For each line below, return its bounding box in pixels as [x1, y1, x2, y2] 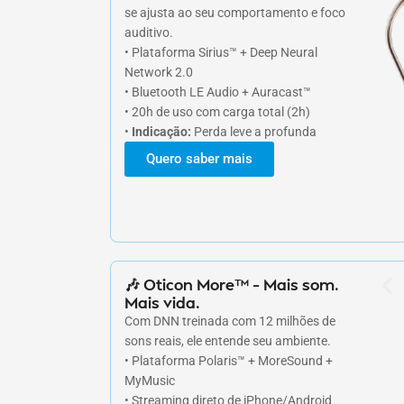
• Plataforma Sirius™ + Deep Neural [124, 44, 317, 60]
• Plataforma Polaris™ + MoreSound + [124, 353, 333, 368]
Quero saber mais [146, 150, 252, 167]
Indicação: [132, 124, 191, 139]
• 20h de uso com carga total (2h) [124, 104, 310, 119]
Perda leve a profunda [191, 124, 317, 139]
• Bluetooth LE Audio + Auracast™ [124, 84, 311, 99]
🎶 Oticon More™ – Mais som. [124, 273, 339, 294]
